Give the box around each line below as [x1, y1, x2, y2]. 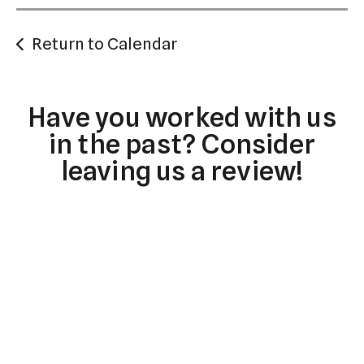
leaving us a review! [60, 154, 304, 188]
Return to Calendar [31, 34, 177, 54]
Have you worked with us [28, 101, 336, 134]
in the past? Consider [48, 128, 316, 161]
